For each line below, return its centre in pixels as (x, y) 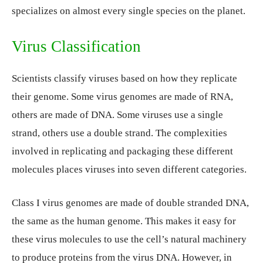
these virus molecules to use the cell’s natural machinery (129, 239)
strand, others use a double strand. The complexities (119, 133)
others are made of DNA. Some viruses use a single (117, 114)
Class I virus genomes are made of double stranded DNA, (130, 203)
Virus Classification (76, 46)
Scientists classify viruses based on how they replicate (124, 78)
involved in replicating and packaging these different (122, 151)
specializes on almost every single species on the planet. (129, 11)
